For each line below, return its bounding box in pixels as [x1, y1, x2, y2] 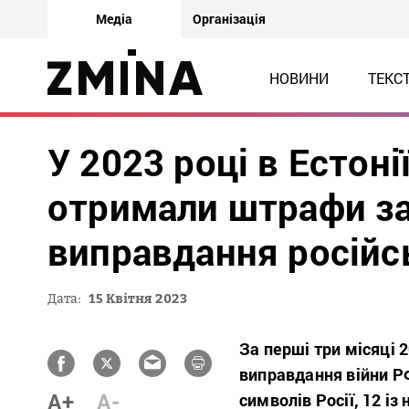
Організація [193, 10, 266, 27]
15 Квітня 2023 [89, 290, 187, 306]
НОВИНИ [268, 68, 329, 88]
